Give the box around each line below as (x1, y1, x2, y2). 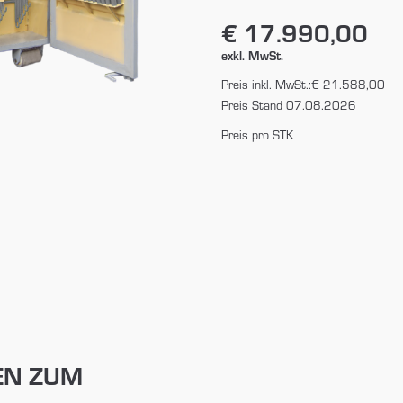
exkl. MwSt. (220, 46, 283, 64)
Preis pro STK (220, 126, 293, 143)
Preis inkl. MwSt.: (220, 76, 311, 93)
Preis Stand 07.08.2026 (220, 96, 356, 113)
